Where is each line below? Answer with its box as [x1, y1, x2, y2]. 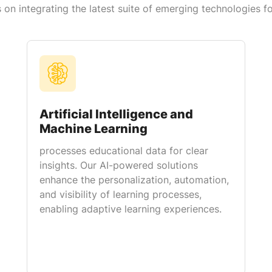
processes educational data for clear [39, 144, 208, 157]
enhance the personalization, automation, [39, 174, 229, 186]
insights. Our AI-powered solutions [39, 159, 198, 171]
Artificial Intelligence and [39, 107, 193, 121]
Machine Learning [39, 121, 148, 136]
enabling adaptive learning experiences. [39, 203, 222, 215]
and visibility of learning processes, [39, 188, 202, 200]
